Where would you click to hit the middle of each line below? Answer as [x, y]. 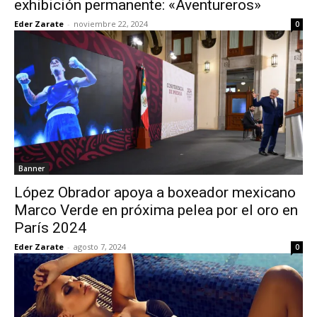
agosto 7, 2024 [100, 247]
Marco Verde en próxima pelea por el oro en [156, 210]
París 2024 [50, 228]
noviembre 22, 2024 [111, 24]
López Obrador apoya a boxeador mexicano [155, 192]
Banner [31, 168]
